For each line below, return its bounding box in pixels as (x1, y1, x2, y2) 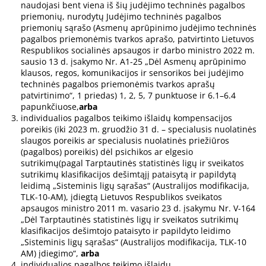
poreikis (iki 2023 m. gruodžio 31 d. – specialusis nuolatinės (21, 123, 256, 135)
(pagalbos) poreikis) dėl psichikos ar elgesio (21, 146, 193, 158)
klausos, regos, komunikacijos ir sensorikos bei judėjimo (21, 67, 243, 79)
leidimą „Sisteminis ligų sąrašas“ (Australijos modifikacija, (21, 180, 249, 192)
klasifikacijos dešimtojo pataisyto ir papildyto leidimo (21, 225, 230, 237)
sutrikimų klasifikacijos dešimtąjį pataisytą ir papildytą (21, 169, 236, 180)
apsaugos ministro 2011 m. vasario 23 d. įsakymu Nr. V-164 (21, 202, 255, 214)
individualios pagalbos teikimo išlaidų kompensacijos (21, 112, 232, 124)
